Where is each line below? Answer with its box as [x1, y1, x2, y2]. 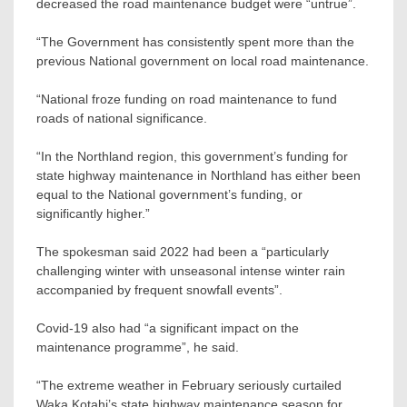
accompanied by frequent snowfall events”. [36, 283, 283, 298]
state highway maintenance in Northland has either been [36, 168, 361, 184]
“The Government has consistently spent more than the [36, 35, 354, 50]
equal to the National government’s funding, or [36, 187, 303, 203]
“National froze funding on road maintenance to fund [36, 92, 337, 107]
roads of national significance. [36, 111, 207, 126]
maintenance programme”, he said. [36, 340, 239, 355]
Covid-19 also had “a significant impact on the [36, 321, 299, 336]
